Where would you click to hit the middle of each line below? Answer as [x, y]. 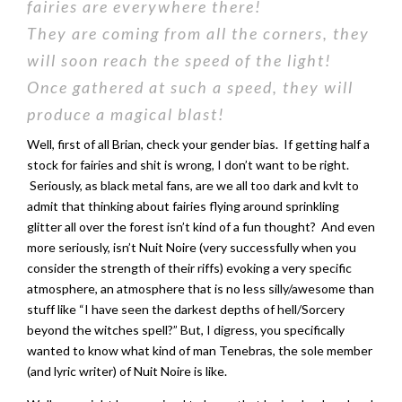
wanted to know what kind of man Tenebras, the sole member [200, 350]
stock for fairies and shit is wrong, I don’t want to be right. [188, 165]
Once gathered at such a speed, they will [190, 87]
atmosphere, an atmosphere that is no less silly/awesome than [201, 288]
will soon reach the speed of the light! [179, 60]
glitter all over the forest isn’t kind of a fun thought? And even [201, 227]
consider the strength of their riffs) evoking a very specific [189, 268]
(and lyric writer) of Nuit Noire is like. [127, 371]
